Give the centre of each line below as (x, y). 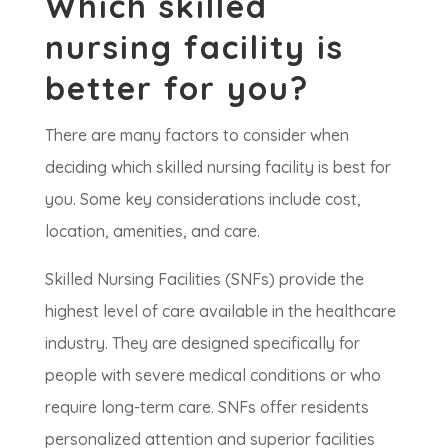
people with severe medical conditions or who (212, 375)
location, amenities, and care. (152, 231)
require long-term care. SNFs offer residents (206, 407)
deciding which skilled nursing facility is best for (217, 167)
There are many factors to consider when (196, 135)
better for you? (176, 88)
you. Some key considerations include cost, (202, 199)
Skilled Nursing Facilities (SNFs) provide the (204, 279)
